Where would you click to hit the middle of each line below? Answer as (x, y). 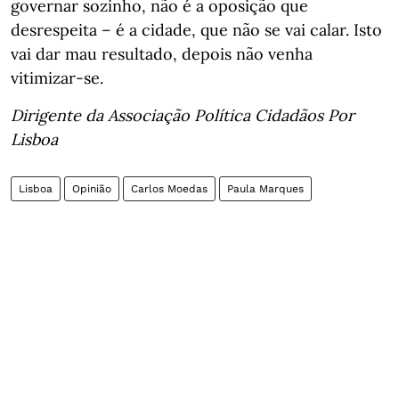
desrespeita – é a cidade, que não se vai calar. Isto (196, 30)
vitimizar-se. (57, 78)
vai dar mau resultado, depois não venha (162, 54)
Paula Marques (265, 189)
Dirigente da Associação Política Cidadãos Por (183, 115)
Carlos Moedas (169, 189)
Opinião (92, 189)
